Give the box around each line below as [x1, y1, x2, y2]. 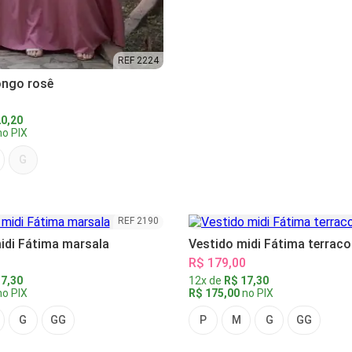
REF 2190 [118, 215, 159, 227]
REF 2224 [118, 55, 159, 67]
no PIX [240, 287, 273, 300]
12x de [189, 274, 224, 288]
